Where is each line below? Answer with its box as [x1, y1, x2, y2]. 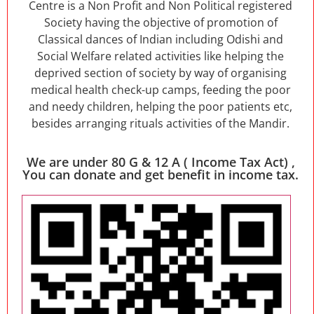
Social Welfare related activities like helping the [37, 48, 284, 64]
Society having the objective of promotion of [43, 14, 278, 30]
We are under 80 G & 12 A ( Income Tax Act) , [26, 153, 295, 171]
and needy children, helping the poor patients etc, [29, 98, 292, 114]
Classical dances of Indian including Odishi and [38, 31, 283, 47]
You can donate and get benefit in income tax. [22, 166, 299, 184]
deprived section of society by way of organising [34, 64, 287, 81]
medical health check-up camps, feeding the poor [30, 81, 291, 97]
